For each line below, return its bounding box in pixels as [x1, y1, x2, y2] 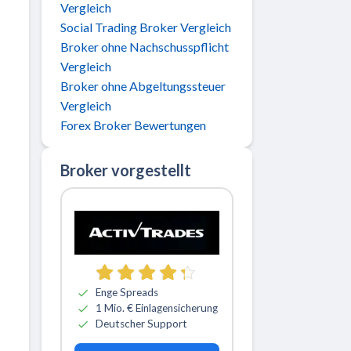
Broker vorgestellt [60, 160, 191, 179]
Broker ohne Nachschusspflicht [60, 38, 229, 54]
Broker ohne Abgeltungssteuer [60, 78, 226, 93]
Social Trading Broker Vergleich [60, 19, 231, 34]
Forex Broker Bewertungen [60, 117, 206, 132]
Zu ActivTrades [146, 233, 229, 248]
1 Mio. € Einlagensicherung [95, 302, 218, 315]
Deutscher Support [95, 317, 187, 331]
